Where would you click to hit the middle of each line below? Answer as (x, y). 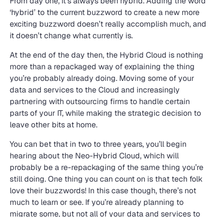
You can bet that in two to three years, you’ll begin (98, 144)
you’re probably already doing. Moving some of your (102, 78)
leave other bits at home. (54, 125)
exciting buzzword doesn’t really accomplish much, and (108, 24)
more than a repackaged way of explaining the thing (102, 67)
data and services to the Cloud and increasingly (95, 90)
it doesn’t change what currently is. (71, 36)
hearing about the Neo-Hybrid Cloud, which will (94, 156)
